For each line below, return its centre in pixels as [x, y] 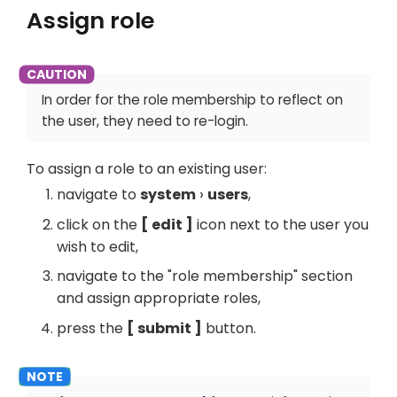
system [168, 195]
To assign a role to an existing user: [147, 168]
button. [229, 328]
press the [92, 328]
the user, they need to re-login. [145, 121]
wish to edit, [97, 246]
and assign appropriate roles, [159, 299]
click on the [99, 224]
